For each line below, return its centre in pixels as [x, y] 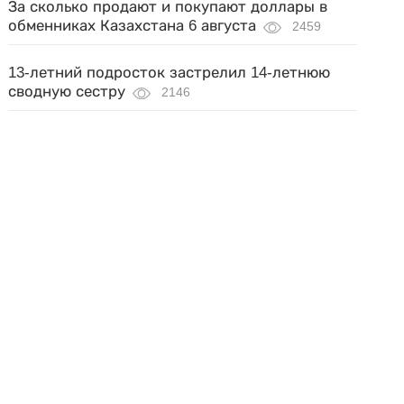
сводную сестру [67, 92]
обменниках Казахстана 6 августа [133, 26]
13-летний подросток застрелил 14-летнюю [170, 73]
